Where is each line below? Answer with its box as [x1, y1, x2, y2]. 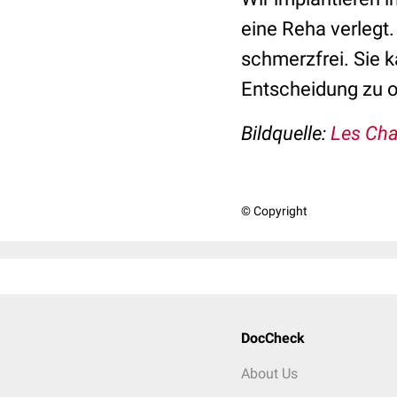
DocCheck [241, 330, 305, 346]
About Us [241, 365, 298, 382]
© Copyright [241, 204, 307, 218]
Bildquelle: [241, 122, 331, 144]
